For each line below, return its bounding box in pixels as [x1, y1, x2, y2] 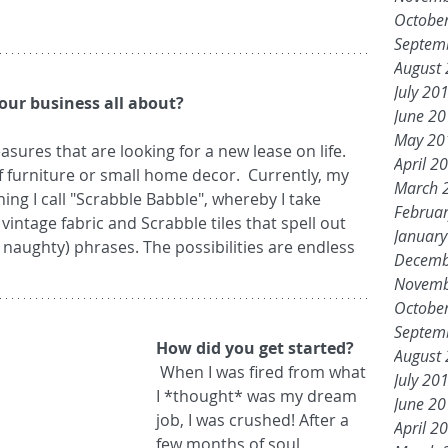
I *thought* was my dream [156, 385, 361, 408]
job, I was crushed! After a [156, 409, 353, 432]
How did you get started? [156, 337, 354, 360]
